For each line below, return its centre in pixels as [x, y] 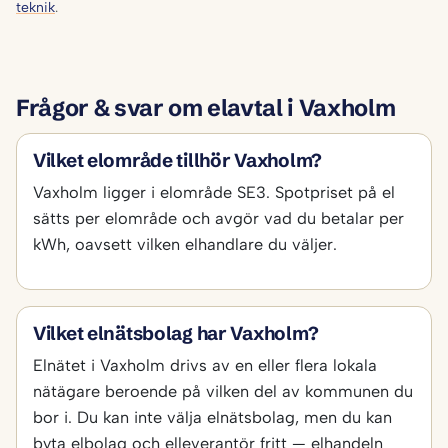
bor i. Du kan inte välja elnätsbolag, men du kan [212, 417]
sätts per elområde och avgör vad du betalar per [218, 218]
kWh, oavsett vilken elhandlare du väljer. [185, 244]
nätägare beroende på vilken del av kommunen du [223, 391]
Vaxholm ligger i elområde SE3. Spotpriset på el [214, 192]
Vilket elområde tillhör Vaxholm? [177, 161]
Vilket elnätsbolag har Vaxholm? [176, 334]
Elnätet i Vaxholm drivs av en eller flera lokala [205, 365]
